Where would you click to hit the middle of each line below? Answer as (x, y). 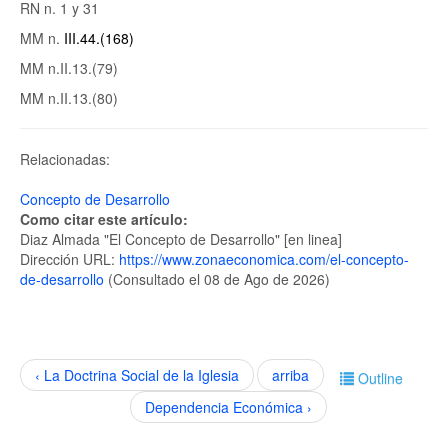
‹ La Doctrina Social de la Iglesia (137, 375)
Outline (380, 378)
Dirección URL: (69, 259)
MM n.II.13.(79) (69, 68)
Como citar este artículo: (106, 219)
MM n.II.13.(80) (69, 98)
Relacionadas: (65, 159)
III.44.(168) (99, 38)
